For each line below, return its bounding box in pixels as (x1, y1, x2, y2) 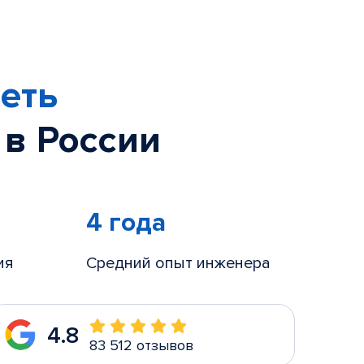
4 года (85, 207, 166, 239)
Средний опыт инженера (85, 253, 271, 273)
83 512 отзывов (89, 336, 193, 354)
